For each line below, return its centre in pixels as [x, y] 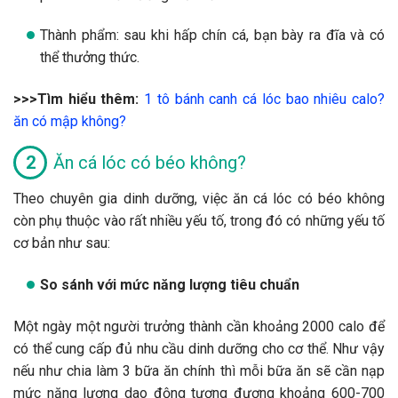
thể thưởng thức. [90, 57]
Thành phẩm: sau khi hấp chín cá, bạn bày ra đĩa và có [212, 35]
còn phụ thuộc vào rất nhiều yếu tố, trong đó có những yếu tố [199, 220]
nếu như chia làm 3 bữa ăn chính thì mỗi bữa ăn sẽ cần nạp [199, 370]
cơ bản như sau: [62, 243]
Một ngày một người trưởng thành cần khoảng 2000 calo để [199, 326]
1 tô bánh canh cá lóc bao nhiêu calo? [265, 99]
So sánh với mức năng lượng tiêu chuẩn [170, 284]
